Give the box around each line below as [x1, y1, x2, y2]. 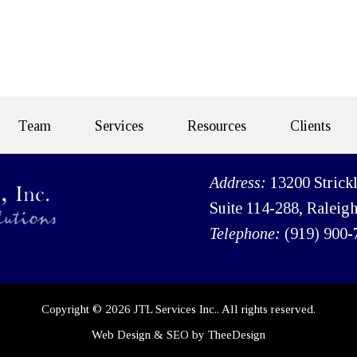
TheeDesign [208, 328, 265, 341]
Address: [209, 174, 270, 191]
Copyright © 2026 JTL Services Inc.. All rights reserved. [41, 303, 316, 316]
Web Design [92, 328, 151, 341]
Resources [186, 118, 246, 134]
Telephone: [209, 225, 284, 242]
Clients [289, 118, 331, 134]
